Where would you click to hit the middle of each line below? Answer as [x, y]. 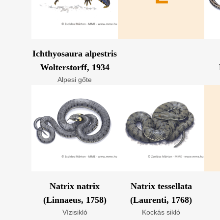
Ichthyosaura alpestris [75, 54]
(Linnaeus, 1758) [75, 200]
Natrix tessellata [161, 186]
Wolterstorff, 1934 [75, 67]
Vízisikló [75, 212]
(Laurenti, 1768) [161, 200]
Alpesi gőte [75, 80]
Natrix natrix [75, 186]
